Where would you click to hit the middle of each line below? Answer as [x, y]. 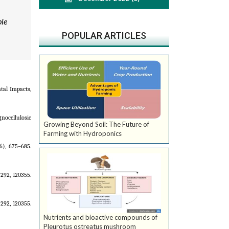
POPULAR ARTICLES [104, 36]
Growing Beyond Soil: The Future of [96, 124]
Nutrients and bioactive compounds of [100, 217]
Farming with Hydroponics [83, 134]
